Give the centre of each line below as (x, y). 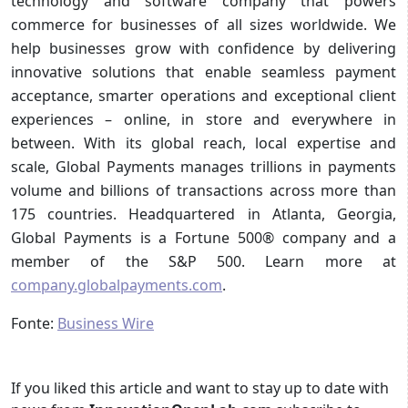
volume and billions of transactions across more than (204, 190)
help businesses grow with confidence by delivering (204, 48)
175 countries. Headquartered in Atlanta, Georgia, (204, 214)
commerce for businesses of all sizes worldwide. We (204, 24)
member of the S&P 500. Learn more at (204, 261)
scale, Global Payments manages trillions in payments (204, 166)
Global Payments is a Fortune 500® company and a (204, 237)
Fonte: (34, 323)
